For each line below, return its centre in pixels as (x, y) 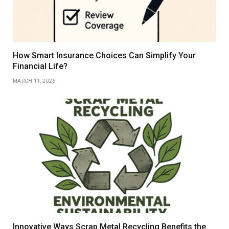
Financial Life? (40, 66)
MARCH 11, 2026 (34, 81)
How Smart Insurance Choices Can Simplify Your (104, 56)
